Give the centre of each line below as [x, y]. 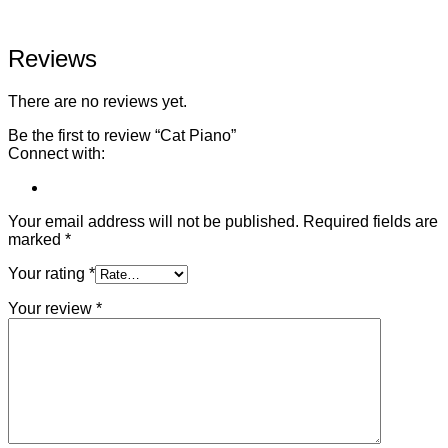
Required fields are [368, 222]
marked [36, 240]
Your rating [48, 274]
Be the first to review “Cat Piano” [122, 136]
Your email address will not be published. [153, 222]
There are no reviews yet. [97, 102]
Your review [52, 309]
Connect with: [56, 154]
